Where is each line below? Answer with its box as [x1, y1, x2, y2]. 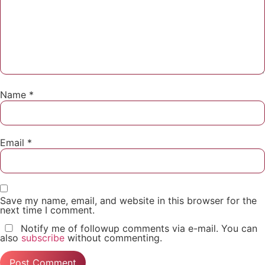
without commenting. [64, 231, 162, 244]
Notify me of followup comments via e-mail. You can [18, 222, 257, 234]
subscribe [21, 231, 64, 244]
